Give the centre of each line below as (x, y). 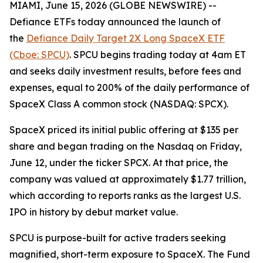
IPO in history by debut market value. (94, 212)
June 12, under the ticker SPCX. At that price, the (119, 163)
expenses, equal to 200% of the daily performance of (129, 87)
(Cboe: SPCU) (39, 55)
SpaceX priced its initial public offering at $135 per (124, 130)
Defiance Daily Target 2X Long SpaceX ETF (126, 38)
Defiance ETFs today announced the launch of (115, 22)
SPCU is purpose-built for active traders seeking (118, 238)
